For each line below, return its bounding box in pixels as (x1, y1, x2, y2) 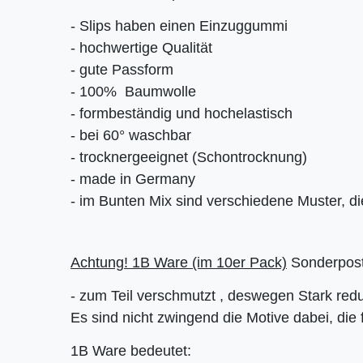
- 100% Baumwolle (70, 83, 196, 100)
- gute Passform (70, 62, 173, 79)
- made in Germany (70, 171, 195, 188)
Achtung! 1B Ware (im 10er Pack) (70, 254, 287, 271)
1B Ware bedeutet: (70, 343, 191, 360)
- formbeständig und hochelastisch (70, 105, 293, 122)
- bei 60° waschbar (70, 127, 191, 144)
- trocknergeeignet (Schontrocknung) (70, 149, 307, 166)
